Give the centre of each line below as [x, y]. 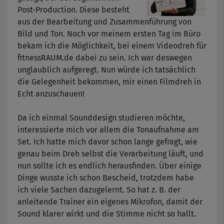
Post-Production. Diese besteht [73, 10]
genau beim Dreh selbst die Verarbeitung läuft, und [110, 154]
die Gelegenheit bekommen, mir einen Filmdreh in [109, 82]
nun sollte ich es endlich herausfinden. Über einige [109, 166]
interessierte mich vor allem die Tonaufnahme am [108, 130]
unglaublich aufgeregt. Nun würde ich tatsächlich [106, 70]
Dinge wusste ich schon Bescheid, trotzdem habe [106, 178]
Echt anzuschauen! [51, 94]
